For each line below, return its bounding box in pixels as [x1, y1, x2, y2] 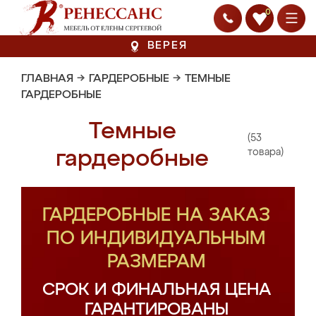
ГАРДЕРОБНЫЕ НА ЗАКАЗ [42, 207, 270, 225]
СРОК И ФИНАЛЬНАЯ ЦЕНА [42, 281, 271, 298]
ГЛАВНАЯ [21, 73, 73, 85]
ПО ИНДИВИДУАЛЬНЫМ [47, 230, 266, 248]
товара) [247, 147, 284, 157]
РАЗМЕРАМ [107, 253, 206, 272]
